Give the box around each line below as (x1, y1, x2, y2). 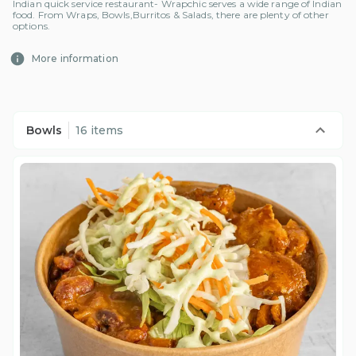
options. (13, 20, 50, 33)
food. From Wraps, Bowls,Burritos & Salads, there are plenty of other (13, 9, 329, 21)
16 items (75, 123, 123, 138)
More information (32, 52, 118, 65)
